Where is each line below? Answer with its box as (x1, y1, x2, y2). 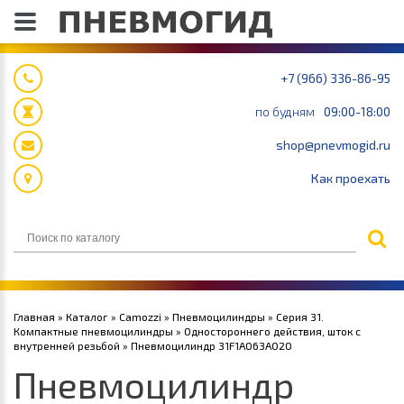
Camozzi (119, 310, 161, 323)
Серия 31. (276, 310, 324, 323)
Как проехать (311, 170, 390, 186)
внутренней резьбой (14, 339, 120, 352)
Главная (14, 310, 55, 323)
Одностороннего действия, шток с (184, 325, 361, 337)
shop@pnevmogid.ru (276, 137, 390, 152)
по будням (255, 104, 315, 119)
